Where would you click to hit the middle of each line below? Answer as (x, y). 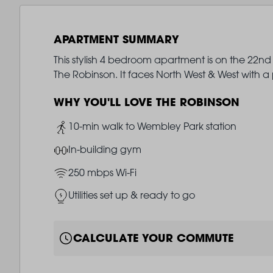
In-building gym (105, 149)
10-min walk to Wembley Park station (152, 126)
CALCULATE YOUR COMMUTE (153, 238)
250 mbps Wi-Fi (102, 172)
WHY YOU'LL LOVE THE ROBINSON (146, 102)
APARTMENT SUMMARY (116, 39)
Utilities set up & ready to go (131, 195)
